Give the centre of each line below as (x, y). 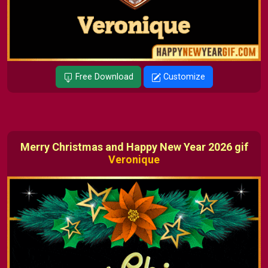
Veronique (134, 160)
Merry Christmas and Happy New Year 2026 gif (134, 147)
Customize (183, 77)
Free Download (103, 77)
